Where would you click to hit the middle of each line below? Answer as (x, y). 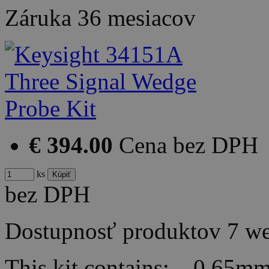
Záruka (41, 18)
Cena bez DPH (189, 145)
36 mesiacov (137, 18)
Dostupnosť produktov (113, 231)
